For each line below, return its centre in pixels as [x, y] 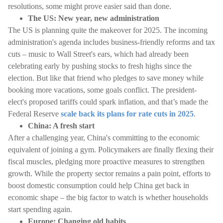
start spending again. [40, 209]
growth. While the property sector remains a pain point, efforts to [109, 173]
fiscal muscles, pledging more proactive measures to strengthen [106, 162]
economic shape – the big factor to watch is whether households [108, 197]
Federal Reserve [34, 114]
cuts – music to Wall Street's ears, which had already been [98, 54]
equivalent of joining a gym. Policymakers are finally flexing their [111, 150]
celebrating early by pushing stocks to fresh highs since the [100, 66]
